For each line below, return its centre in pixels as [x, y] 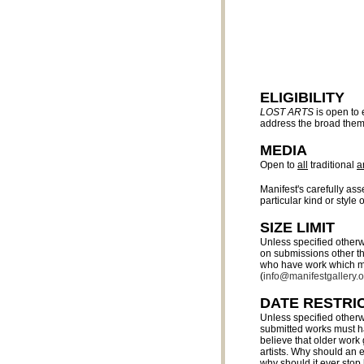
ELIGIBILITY [302, 97]
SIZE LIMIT [297, 227]
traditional [332, 165]
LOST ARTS [288, 112]
